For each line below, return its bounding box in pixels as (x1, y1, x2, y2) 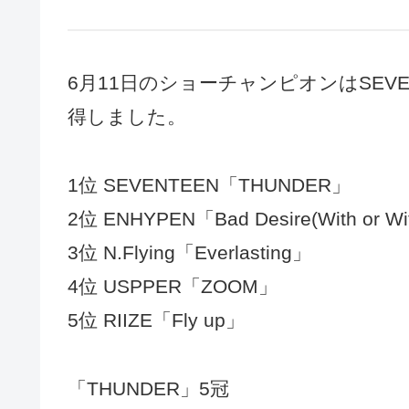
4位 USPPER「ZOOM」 (68, 275, 278, 297)
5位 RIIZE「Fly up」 (68, 309, 245, 330)
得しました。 (68, 106, 186, 128)
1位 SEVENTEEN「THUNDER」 (68, 173, 351, 195)
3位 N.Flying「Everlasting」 (68, 241, 311, 263)
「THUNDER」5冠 (68, 377, 229, 399)
